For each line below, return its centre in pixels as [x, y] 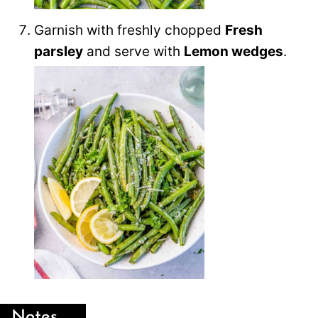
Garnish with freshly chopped [130, 30]
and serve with [133, 51]
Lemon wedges [234, 51]
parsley [59, 51]
